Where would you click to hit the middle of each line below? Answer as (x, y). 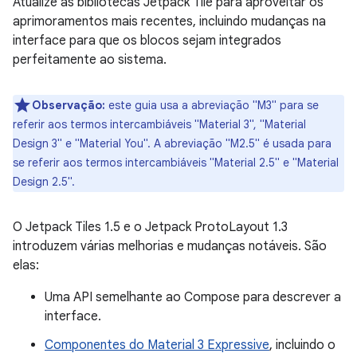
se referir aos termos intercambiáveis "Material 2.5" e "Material (176, 163)
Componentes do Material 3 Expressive (157, 345)
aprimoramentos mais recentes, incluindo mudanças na (169, 22)
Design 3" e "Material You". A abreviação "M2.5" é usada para (172, 143)
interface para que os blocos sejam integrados (147, 41)
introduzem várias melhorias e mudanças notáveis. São (170, 246)
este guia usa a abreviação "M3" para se (212, 105)
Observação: (69, 105)
